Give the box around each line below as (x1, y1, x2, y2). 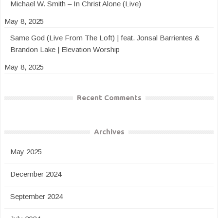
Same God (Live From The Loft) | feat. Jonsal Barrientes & (10, 34, 200, 42)
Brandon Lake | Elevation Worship (10, 45, 120, 54)
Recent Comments (76, 93, 142, 102)
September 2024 (10, 192, 63, 200)
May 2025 (10, 147, 42, 156)
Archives (93, 127, 125, 136)
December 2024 (10, 170, 61, 178)
